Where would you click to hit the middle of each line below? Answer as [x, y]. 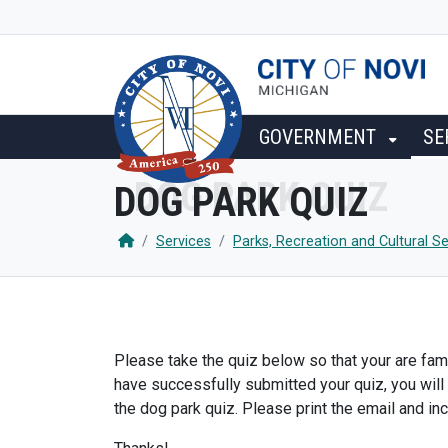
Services [183, 241]
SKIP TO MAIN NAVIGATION [123, 17]
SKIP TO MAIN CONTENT [349, 17]
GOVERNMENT [320, 137]
